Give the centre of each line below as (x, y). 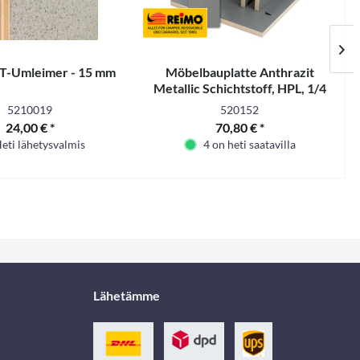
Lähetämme (126, 295)
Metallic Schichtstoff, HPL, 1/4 (239, 88)
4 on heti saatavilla (249, 144)
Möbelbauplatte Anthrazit (239, 72)
